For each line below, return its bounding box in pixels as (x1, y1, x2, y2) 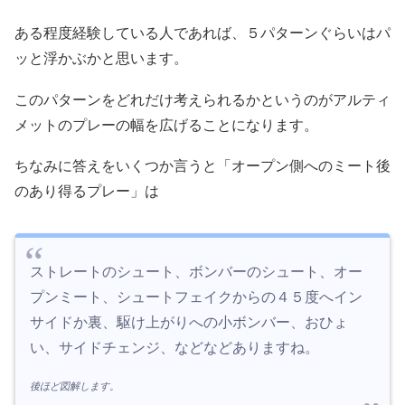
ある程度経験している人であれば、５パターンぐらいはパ (14, 25, 391, 42)
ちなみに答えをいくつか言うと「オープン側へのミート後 (14, 158, 391, 174)
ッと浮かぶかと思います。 (14, 51, 188, 67)
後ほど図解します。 (30, 381, 119, 391)
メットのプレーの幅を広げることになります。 (14, 117, 318, 133)
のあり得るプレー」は (14, 184, 159, 200)
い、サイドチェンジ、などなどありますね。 (30, 340, 319, 356)
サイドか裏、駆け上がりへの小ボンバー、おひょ (30, 315, 348, 331)
